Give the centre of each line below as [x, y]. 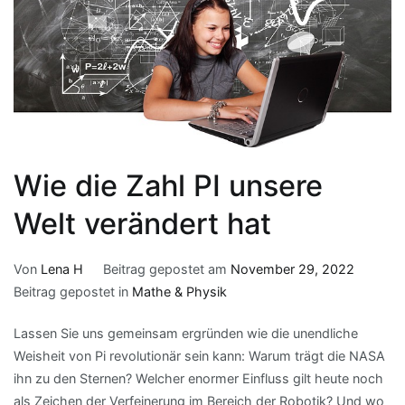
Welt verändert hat [142, 223]
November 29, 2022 [292, 268]
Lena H [62, 268]
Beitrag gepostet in [73, 291]
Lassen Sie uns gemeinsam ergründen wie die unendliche [186, 334]
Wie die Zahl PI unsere [168, 185]
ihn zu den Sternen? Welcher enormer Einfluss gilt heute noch [198, 379]
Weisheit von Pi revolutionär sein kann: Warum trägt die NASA [199, 356]
